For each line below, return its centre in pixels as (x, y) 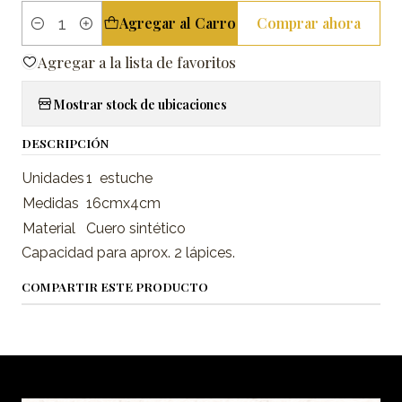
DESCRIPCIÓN (65, 143)
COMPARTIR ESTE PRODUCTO (115, 286)
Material (49, 228)
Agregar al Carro (178, 23)
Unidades (53, 178)
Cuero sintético (136, 228)
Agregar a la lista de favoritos (137, 62)
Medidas (51, 203)
